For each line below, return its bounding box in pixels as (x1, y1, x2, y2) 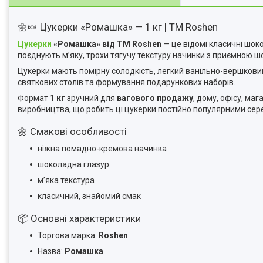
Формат (18, 93, 50, 103)
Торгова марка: (38, 231, 99, 240)
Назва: (38, 247, 65, 256)
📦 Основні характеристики (18, 213, 141, 224)
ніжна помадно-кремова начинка (38, 144, 167, 153)
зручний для (65, 93, 117, 103)
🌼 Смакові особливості (18, 126, 127, 137)
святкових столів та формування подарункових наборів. (18, 77, 235, 87)
